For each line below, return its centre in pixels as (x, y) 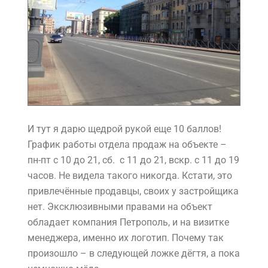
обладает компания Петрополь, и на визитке (128, 223)
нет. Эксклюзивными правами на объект (120, 207)
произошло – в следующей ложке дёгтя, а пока (134, 254)
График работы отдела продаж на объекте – (127, 145)
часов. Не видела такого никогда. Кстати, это (130, 176)
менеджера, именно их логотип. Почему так (126, 238)
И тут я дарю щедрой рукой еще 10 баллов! (124, 129)
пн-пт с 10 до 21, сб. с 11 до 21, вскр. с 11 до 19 (133, 160)
